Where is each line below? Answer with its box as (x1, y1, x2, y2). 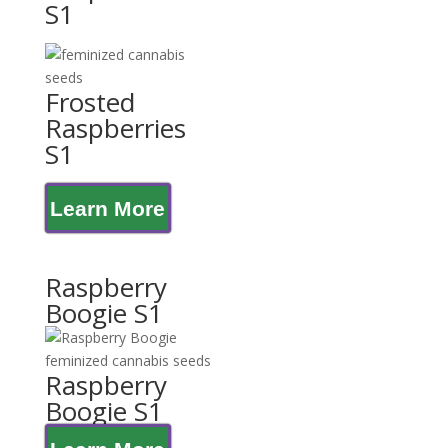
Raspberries (44, 110, 186, 146)
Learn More (50, 197, 166, 220)
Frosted (44, 84, 135, 120)
